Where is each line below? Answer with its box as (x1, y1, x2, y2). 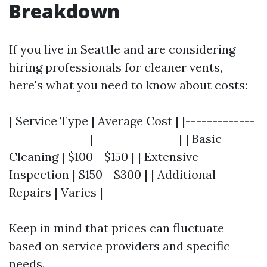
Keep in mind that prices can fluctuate (9, 220, 224, 235)
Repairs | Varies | (9, 184, 103, 200)
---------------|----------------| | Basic (9, 131, 222, 146)
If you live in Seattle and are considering (9, 41, 235, 57)
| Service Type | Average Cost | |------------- (9, 113, 255, 128)
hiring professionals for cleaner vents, (9, 59, 222, 74)
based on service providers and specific (9, 238, 230, 253)
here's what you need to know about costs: (9, 77, 247, 92)
